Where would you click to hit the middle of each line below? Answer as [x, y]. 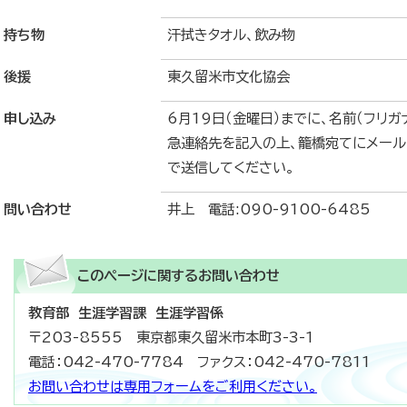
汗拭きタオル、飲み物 [231, 35]
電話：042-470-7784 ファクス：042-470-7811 [199, 362]
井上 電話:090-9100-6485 [269, 210]
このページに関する [138, 276]
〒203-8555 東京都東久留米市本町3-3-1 [171, 338]
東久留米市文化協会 [228, 77]
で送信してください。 [231, 168]
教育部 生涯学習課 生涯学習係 [126, 313]
